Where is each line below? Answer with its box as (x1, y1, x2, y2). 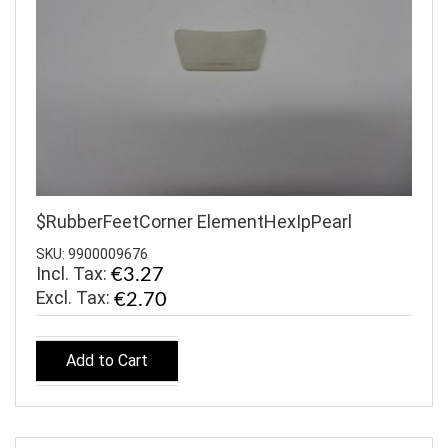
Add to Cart (66, 351, 148, 371)
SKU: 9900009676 (36, 245, 148, 262)
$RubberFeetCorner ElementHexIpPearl (36, 211, 352, 233)
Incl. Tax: (36, 262, 111, 284)
